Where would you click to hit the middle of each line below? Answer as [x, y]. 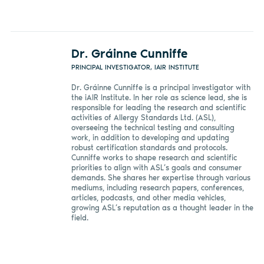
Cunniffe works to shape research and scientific [154, 158]
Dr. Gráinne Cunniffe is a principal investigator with [161, 88]
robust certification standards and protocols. [149, 148]
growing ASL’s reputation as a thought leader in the [162, 208]
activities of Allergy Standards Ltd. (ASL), [143, 118]
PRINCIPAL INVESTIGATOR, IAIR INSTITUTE [135, 67]
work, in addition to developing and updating [150, 138]
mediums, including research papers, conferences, [157, 188]
